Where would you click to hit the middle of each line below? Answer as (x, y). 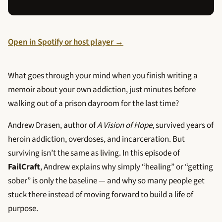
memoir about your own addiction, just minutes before (102, 89)
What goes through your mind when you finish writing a (103, 76)
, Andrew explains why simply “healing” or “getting (127, 167)
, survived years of (183, 125)
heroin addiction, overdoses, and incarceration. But (96, 139)
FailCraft (24, 167)
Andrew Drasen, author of (53, 125)
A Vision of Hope (125, 125)
